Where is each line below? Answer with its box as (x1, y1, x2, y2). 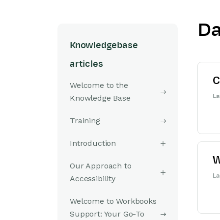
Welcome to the (70, 81, 128, 90)
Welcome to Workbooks (70, 196, 157, 206)
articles (70, 59, 103, 69)
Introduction (70, 138, 116, 148)
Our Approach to (70, 161, 132, 170)
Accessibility (70, 174, 115, 183)
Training (70, 116, 100, 125)
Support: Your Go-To (70, 209, 144, 219)
